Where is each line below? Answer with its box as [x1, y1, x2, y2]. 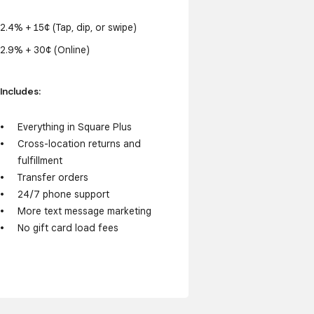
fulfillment [17, 155, 62, 167]
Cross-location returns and [17, 138, 141, 150]
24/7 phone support [17, 189, 109, 200]
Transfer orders [17, 172, 88, 184]
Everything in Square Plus [17, 121, 132, 133]
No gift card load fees [17, 222, 118, 234]
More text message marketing [17, 205, 151, 217]
